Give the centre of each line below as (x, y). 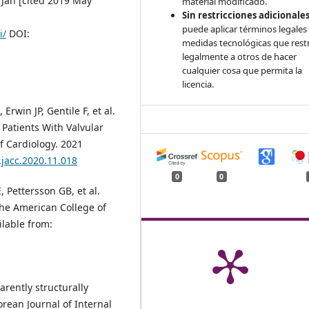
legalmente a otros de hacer (240, 57)
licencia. (198, 84)
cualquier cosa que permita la (242, 71)
